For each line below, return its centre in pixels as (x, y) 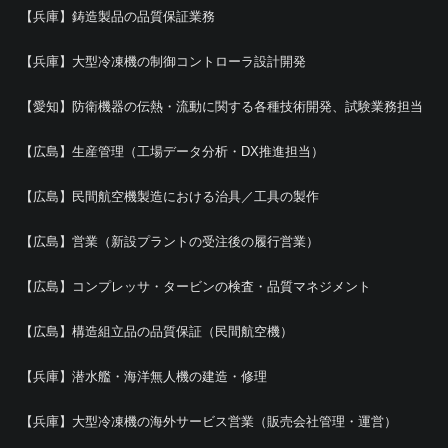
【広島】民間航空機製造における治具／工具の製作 (169, 196)
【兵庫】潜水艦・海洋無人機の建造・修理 (143, 376)
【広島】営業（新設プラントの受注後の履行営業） (169, 241)
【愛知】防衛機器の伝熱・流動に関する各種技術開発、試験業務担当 (221, 106)
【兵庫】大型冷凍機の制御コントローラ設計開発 (163, 61)
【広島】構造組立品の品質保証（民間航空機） (156, 331)
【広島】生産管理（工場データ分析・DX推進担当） (172, 151)
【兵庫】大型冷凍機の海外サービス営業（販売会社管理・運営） (208, 421)
